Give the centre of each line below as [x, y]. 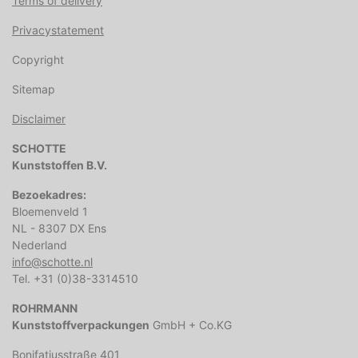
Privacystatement [58, 30]
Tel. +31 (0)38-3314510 [75, 279]
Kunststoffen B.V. [60, 165]
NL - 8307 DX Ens [59, 229]
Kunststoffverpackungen [81, 325]
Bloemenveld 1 [50, 212]
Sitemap [34, 89]
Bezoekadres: [49, 195]
